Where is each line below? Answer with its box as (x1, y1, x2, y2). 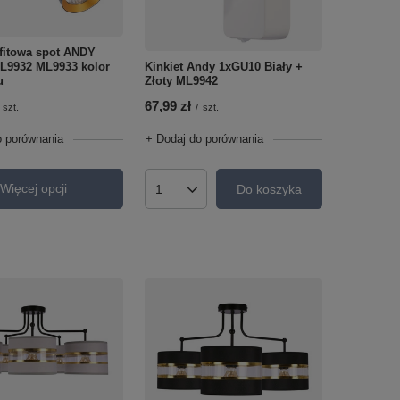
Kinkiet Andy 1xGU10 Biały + (144, 60, 303, 74)
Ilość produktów (156, 188, 246, 204)
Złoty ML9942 (144, 74, 218, 88)
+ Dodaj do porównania (145, 132, 263, 146)
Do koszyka (236, 181, 302, 196)
